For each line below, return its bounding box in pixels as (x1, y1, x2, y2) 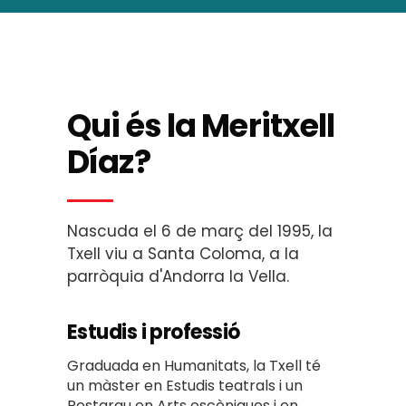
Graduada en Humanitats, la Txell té (67, 355, 321, 376)
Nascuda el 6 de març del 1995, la (67, 220, 333, 242)
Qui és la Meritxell (67, 103, 335, 148)
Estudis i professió (67, 318, 240, 346)
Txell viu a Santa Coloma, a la (67, 243, 299, 265)
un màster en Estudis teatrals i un (67, 375, 303, 396)
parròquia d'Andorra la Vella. (67, 266, 289, 287)
